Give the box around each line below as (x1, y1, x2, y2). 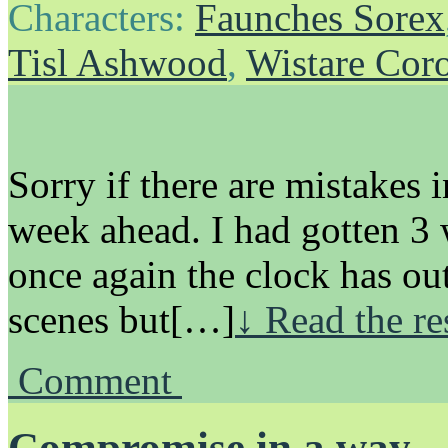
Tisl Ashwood (8, 41, 227, 85)
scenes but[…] (8, 298, 235, 342)
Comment (18, 359, 182, 403)
